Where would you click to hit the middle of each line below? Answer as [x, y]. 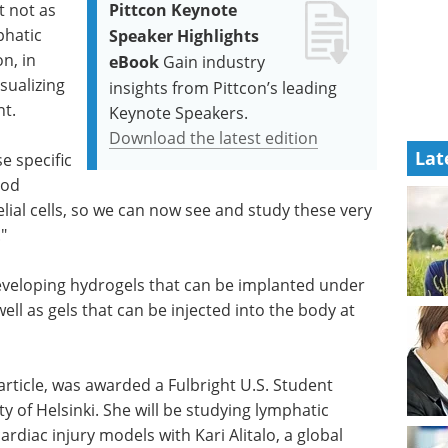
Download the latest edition [214, 137]
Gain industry [214, 61]
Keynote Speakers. [179, 112]
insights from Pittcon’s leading [223, 87]
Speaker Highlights [184, 36]
